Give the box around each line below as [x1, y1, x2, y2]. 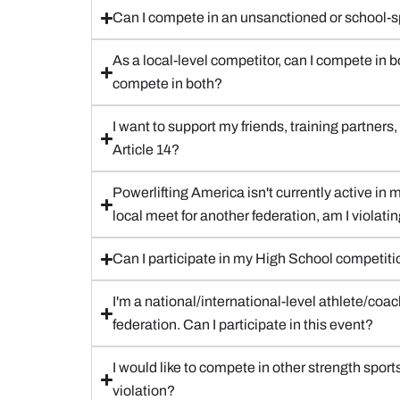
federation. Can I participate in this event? [112, 317, 374, 333]
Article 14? [112, 142, 180, 158]
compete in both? [112, 76, 223, 92]
